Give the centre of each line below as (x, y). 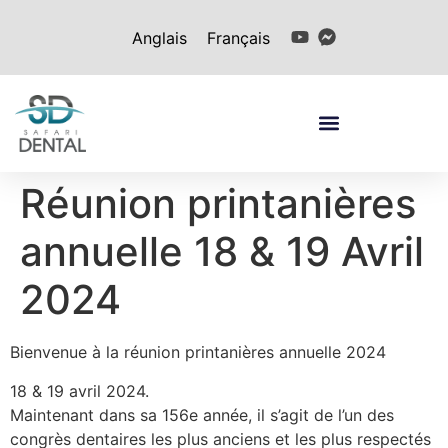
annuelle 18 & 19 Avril (222, 252)
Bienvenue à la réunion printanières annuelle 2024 (198, 352)
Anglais (160, 37)
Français (239, 37)
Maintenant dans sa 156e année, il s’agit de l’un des (202, 414)
